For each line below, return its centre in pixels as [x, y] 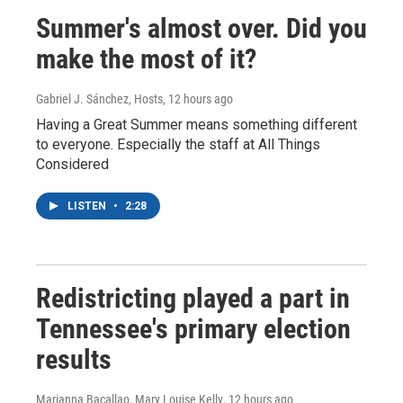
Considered [72, 164]
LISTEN [88, 206]
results [74, 359]
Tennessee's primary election [193, 329]
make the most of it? [146, 59]
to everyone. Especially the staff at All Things [178, 144]
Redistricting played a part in [193, 298]
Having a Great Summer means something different [197, 125]
